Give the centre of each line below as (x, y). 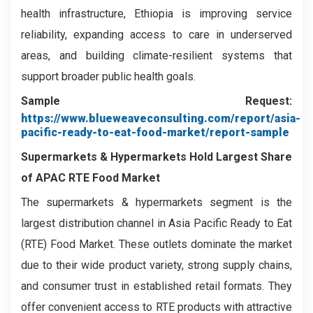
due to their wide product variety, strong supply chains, (156, 265)
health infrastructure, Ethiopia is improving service (156, 14)
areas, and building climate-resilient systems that (156, 56)
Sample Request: (156, 101)
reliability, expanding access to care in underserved (156, 35)
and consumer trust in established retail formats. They (156, 286)
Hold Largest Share (241, 157)
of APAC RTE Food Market (92, 178)
